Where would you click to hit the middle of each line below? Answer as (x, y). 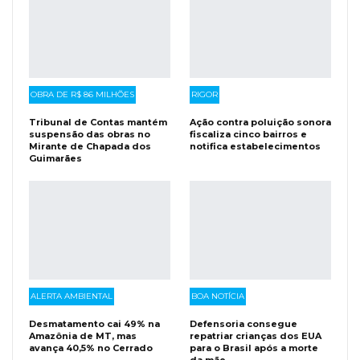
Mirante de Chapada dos (90, 146)
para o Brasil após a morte (254, 348)
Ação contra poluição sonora (260, 122)
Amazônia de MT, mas (83, 336)
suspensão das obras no (90, 134)
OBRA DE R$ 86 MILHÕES (82, 94)
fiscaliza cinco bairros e (248, 134)
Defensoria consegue (243, 324)
